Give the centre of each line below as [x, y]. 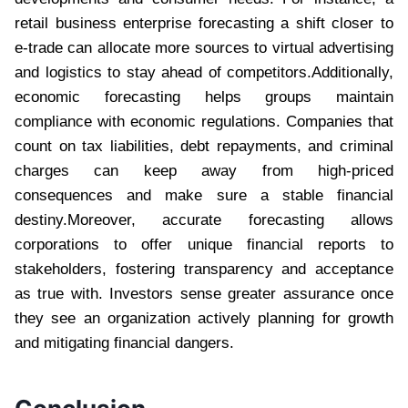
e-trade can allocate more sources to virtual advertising [204, 47]
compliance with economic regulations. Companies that [204, 121]
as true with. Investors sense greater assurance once [204, 293]
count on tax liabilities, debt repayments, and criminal [204, 146]
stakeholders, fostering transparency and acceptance [204, 269]
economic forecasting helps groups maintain [204, 97]
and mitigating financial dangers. [124, 342]
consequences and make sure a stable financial [204, 195]
